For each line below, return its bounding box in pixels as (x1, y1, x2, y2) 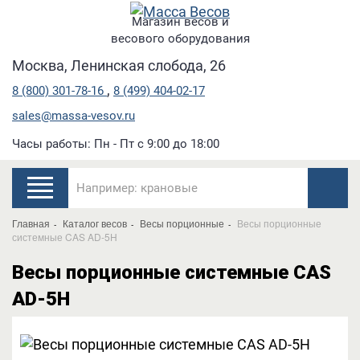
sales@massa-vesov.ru (12, 108, 135, 123)
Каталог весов (63, 215, 127, 230)
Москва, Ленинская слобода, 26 (12, 56, 226, 74)
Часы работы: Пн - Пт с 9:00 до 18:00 (12, 136, 219, 151)
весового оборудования (110, 31, 250, 46)
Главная (12, 215, 50, 230)
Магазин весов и (131, 14, 229, 29)
